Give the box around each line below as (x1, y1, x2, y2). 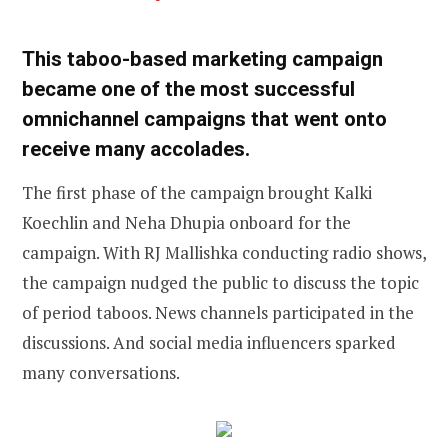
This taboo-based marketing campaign (22, 46, 383, 71)
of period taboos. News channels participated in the (22, 300, 414, 324)
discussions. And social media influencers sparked (22, 330, 396, 354)
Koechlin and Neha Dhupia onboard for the (22, 210, 351, 234)
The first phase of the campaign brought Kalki (22, 180, 372, 204)
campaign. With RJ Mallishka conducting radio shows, (22, 240, 426, 264)
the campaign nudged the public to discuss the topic (22, 270, 419, 294)
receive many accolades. (22, 136, 250, 161)
